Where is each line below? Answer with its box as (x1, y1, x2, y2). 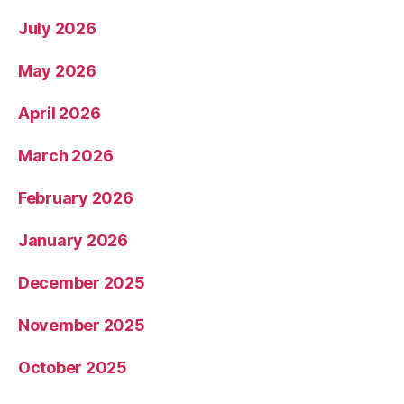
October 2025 (18, 358, 127, 378)
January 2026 (18, 231, 128, 251)
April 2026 (18, 104, 101, 124)
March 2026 (18, 146, 114, 166)
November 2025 (18, 316, 145, 335)
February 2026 (18, 188, 133, 208)
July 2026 (18, 19, 96, 39)
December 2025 (18, 273, 145, 293)
